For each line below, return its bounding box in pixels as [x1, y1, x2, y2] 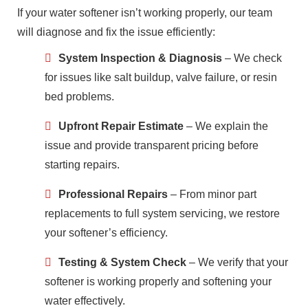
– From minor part [168, 188, 256, 200]
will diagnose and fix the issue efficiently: [17, 25, 215, 38]
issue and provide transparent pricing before [45, 139, 258, 151]
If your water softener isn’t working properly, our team [17, 6, 272, 19]
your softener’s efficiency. [45, 226, 168, 239]
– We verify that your [186, 256, 288, 268]
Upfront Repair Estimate [58, 120, 184, 132]
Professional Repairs [58, 188, 168, 200]
